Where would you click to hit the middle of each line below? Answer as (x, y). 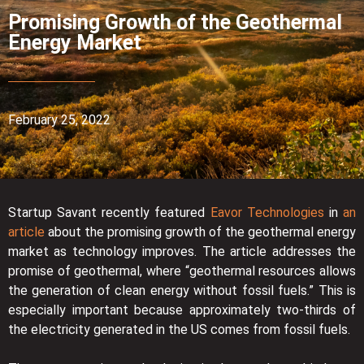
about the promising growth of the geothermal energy (200, 232)
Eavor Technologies (267, 212)
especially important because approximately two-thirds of (182, 310)
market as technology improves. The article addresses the (182, 251)
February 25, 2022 (59, 119)
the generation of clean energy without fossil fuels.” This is (182, 290)
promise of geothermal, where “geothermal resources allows (182, 271)
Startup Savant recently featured (109, 212)
